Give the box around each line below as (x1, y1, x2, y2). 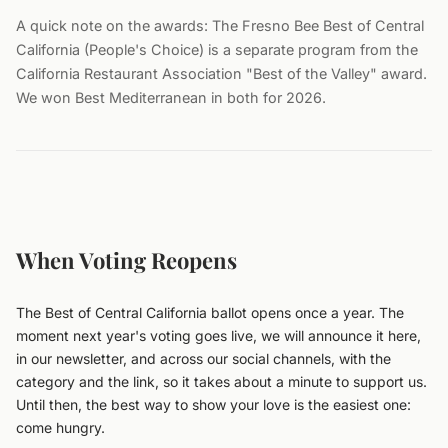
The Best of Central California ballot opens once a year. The (16, 304, 404, 321)
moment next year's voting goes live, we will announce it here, (16, 327, 421, 344)
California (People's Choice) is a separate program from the (16, 41, 418, 58)
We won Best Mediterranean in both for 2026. (16, 89, 326, 106)
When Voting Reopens (16, 245, 237, 275)
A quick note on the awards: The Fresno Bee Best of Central (16, 17, 424, 34)
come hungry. (16, 419, 105, 436)
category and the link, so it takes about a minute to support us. (16, 373, 427, 390)
